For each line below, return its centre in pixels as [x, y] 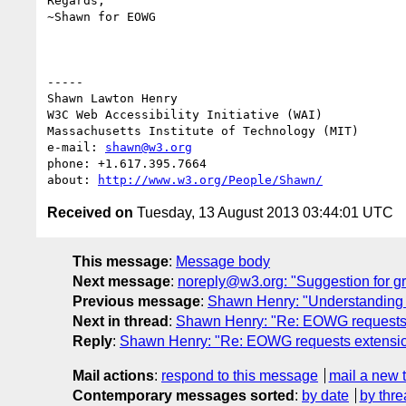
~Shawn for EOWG [101, 16]
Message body [223, 261]
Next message [121, 281]
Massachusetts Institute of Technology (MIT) [203, 130]
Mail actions [113, 375]
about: [72, 179]
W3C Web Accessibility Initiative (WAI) [185, 114]
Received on [90, 212]
